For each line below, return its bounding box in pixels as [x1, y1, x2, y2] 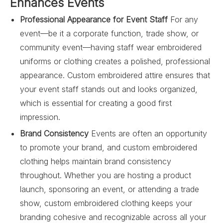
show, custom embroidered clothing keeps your [20, 198, 192, 208]
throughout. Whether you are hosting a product [20, 170, 191, 180]
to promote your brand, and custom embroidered [20, 142, 197, 152]
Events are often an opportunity [89, 128, 207, 138]
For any [168, 14, 198, 24]
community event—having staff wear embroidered [20, 42, 202, 52]
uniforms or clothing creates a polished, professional [20, 56, 210, 66]
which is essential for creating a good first [20, 98, 172, 108]
